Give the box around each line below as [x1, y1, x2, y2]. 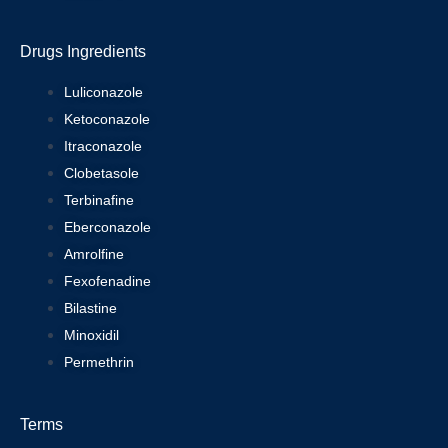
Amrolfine [63, 245, 124, 262]
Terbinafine [63, 191, 134, 208]
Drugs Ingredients [20, 42, 146, 60]
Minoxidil [63, 326, 119, 343]
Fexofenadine [63, 272, 151, 289]
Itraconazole [63, 137, 142, 154]
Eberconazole [63, 218, 151, 235]
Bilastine [63, 299, 117, 316]
